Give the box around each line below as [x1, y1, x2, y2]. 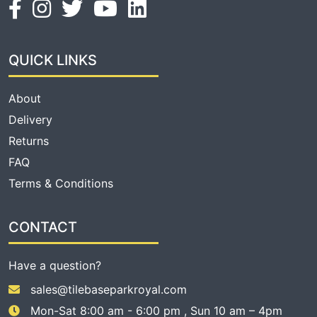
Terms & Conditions [8, 175, 113, 190]
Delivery [8, 112, 52, 127]
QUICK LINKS [8, 51, 97, 69]
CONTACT [8, 218, 77, 236]
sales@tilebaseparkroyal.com [30, 282, 187, 296]
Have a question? [8, 258, 101, 272]
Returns [8, 133, 49, 148]
